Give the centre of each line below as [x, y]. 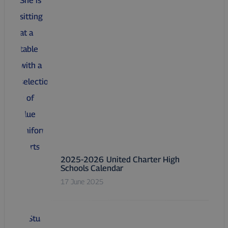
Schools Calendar [92, 168]
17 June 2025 [82, 182]
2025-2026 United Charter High [120, 159]
